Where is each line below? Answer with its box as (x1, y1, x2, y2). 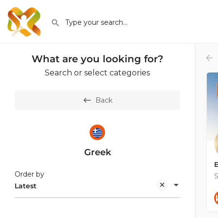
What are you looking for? (31, 53, 163, 65)
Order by (15, 170, 44, 179)
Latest (15, 182, 36, 191)
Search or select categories (45, 68, 150, 77)
